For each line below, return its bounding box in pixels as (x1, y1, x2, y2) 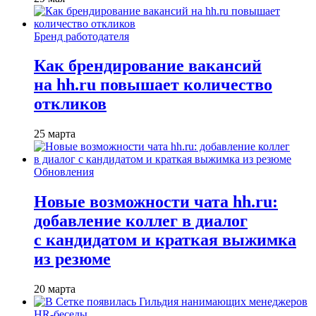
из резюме (34, 250, 111, 269)
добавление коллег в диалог (34, 212, 248, 231)
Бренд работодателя (34, 30, 129, 42)
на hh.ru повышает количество (34, 75, 272, 95)
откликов (34, 95, 107, 114)
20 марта (34, 283, 75, 296)
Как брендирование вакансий (34, 56, 262, 75)
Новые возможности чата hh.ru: (34, 193, 278, 212)
